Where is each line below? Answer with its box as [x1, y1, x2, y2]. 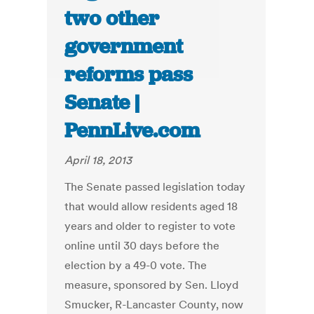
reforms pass [64, 61, 193, 88]
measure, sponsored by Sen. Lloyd [64, 278, 239, 292]
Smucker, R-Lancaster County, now [64, 297, 244, 312]
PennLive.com [64, 117, 200, 144]
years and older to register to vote [64, 219, 236, 233]
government [64, 33, 184, 60]
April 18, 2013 [64, 153, 132, 168]
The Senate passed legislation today [64, 179, 246, 194]
